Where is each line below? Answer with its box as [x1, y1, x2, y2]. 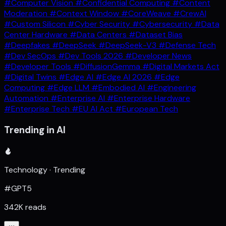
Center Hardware [4, 29, 70, 40]
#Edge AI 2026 [95, 72, 154, 83]
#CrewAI [173, 8, 206, 19]
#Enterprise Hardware [107, 93, 190, 104]
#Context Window [49, 8, 121, 19]
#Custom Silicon [4, 19, 68, 30]
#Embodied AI [91, 82, 147, 93]
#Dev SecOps [4, 50, 58, 62]
